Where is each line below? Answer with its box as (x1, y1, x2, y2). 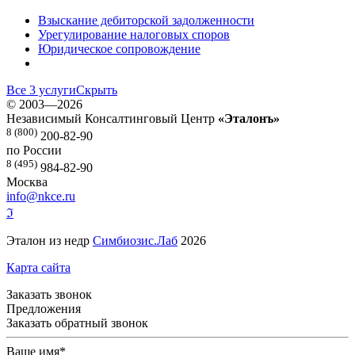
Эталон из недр (6, 234, 93, 248)
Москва (6, 175, 48, 189)
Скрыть (76, 82, 117, 97)
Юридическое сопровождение (38, 41, 200, 55)
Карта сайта (6, 261, 71, 275)
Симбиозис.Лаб (93, 234, 177, 248)
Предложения (6, 302, 81, 316)
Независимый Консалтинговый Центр (6, 111, 218, 125)
